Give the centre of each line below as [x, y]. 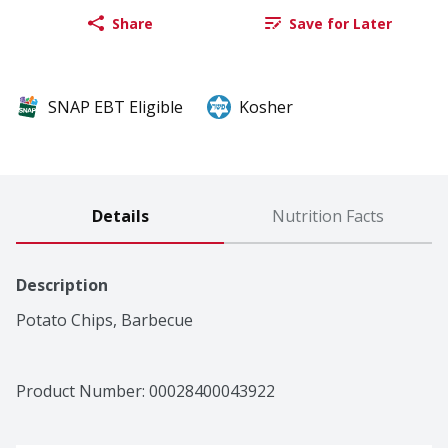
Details [120, 216]
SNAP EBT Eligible [115, 107]
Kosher [266, 107]
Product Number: [82, 391]
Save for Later [340, 23]
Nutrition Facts [328, 216]
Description [62, 285]
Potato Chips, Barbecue [104, 320]
